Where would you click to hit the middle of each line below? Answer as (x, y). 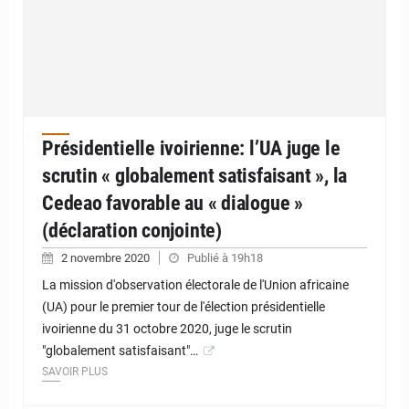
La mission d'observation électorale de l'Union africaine (195, 284)
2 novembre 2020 (107, 257)
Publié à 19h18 (225, 257)
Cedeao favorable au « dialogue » (173, 203)
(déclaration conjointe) (132, 230)
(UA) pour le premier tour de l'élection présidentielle (184, 306)
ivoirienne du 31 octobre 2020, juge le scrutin (167, 328)
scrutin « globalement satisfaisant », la (195, 175)
